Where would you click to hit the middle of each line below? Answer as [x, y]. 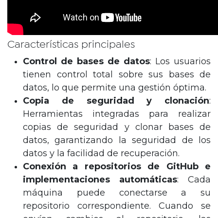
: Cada [194, 179]
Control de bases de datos [86, 61]
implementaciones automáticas [100, 179]
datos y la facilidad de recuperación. [101, 153]
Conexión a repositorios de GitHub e [117, 166]
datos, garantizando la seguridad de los [117, 140]
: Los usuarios [180, 61]
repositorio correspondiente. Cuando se [117, 206]
